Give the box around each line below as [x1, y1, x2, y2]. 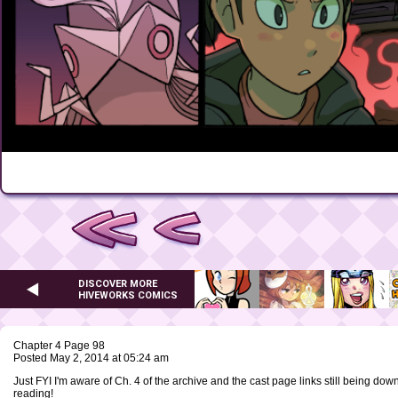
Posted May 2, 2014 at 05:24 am [13, 352, 169, 365]
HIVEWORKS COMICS [78, 289, 178, 301]
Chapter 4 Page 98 [13, 339, 105, 353]
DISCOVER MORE [78, 277, 157, 290]
